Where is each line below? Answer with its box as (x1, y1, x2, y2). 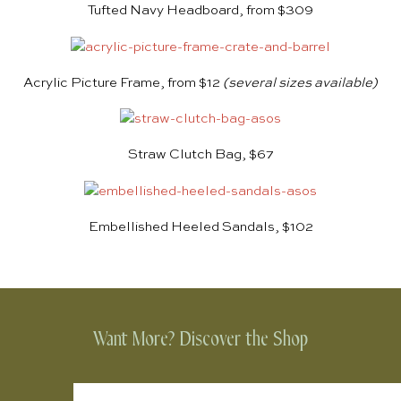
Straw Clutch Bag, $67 (127, 148, 274, 162)
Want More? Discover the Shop (93, 327, 308, 352)
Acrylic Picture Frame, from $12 (23, 75, 220, 90)
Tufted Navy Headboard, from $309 (88, 4, 313, 18)
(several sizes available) (223, 75, 378, 90)
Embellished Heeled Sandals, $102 (88, 219, 313, 234)
